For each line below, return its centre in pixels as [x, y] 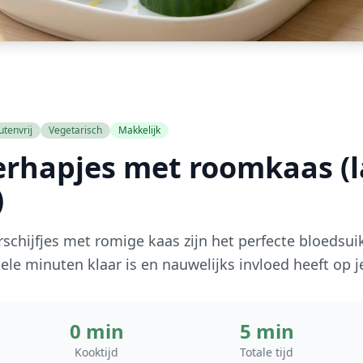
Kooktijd [96, 352]
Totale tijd [267, 352]
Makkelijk [139, 130]
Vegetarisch [75, 130]
